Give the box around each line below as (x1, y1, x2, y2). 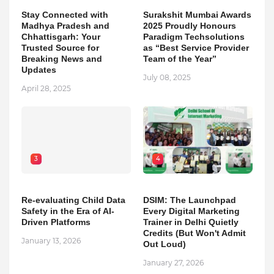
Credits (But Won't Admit (143, 228, 246, 239)
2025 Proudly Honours (143, 21, 236, 31)
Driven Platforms (21, 217, 91, 228)
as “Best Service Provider (143, 43, 249, 53)
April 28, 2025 (21, 84, 71, 94)
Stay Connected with (21, 10, 108, 20)
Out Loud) (143, 239, 186, 250)
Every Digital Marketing (143, 206, 240, 217)
